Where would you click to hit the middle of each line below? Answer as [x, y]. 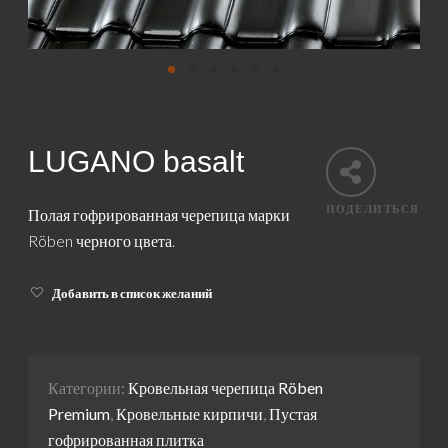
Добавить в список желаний [132, 292]
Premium [79, 413]
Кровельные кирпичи [190, 413]
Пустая [293, 413]
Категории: [88, 387]
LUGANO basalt [136, 161]
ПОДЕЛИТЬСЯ [372, 208]
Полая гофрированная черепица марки [159, 214]
